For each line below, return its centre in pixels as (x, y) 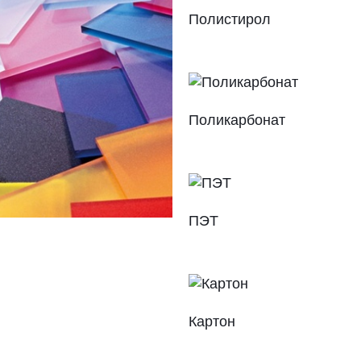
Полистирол (229, 19)
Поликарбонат (237, 120)
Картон (212, 322)
